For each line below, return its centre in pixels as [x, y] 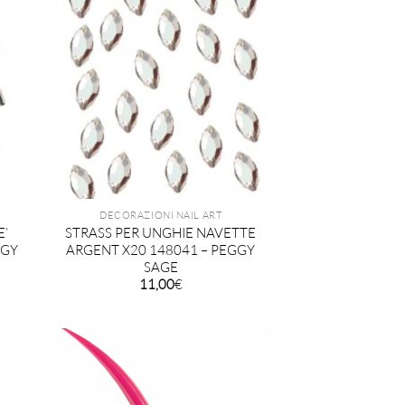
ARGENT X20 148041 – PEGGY [161, 250]
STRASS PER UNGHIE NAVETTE [161, 232]
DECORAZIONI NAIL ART [161, 215]
